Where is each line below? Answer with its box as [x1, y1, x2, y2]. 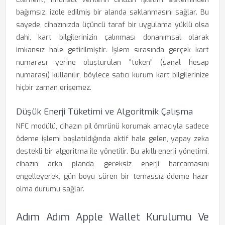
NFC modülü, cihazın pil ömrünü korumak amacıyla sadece [16, 122, 209, 131]
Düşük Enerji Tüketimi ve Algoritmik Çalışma [16, 106, 193, 118]
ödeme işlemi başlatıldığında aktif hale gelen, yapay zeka [16, 134, 209, 144]
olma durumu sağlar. [16, 184, 84, 194]
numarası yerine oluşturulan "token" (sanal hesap [16, 58, 209, 67]
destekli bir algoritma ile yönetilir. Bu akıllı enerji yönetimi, [16, 147, 209, 156]
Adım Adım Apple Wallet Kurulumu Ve [16, 210, 209, 224]
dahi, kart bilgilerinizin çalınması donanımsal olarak [16, 33, 209, 42]
